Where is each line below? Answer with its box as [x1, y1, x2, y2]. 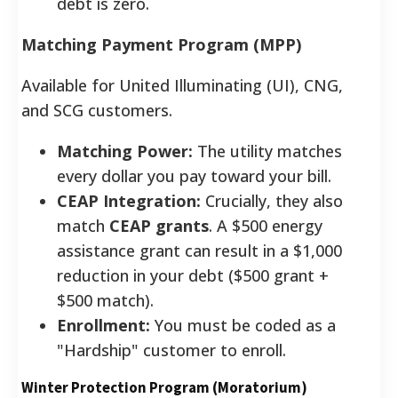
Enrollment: [57, 314, 150, 336]
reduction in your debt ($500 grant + [57, 264, 329, 286]
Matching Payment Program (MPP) [21, 33, 301, 55]
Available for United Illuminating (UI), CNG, [21, 74, 343, 96]
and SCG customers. [21, 99, 172, 121]
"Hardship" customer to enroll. [57, 338, 286, 361]
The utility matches [193, 139, 342, 162]
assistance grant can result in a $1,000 [57, 239, 342, 261]
